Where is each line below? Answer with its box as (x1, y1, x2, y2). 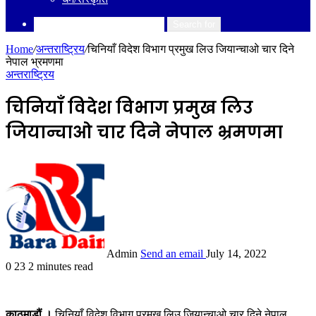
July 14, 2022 (206, 247, 267, 260)
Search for (173, 19, 215, 30)
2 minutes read (28, 260, 93, 272)
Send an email (140, 247, 203, 260)
